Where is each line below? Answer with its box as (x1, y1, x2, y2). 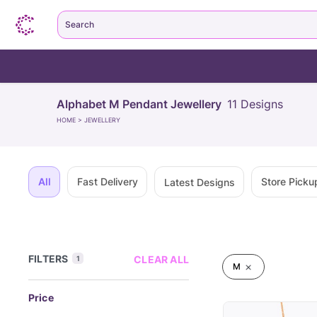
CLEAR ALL (134, 253, 189, 265)
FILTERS (28, 253, 69, 265)
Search (65, 19, 94, 30)
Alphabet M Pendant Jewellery (57, 96, 221, 111)
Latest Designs (163, 175, 235, 188)
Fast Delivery (76, 175, 138, 188)
